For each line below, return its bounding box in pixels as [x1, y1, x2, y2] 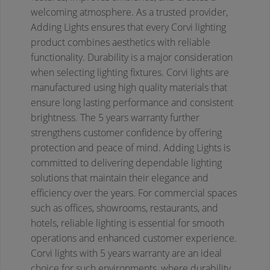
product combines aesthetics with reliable [31, 36, 210, 49]
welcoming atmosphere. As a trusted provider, [31, 5, 228, 19]
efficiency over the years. [31, 186, 136, 200]
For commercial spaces [138, 186, 237, 200]
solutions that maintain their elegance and [31, 171, 209, 185]
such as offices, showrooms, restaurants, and [31, 201, 218, 215]
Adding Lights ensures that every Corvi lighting [31, 20, 226, 34]
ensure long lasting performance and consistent [31, 96, 233, 110]
